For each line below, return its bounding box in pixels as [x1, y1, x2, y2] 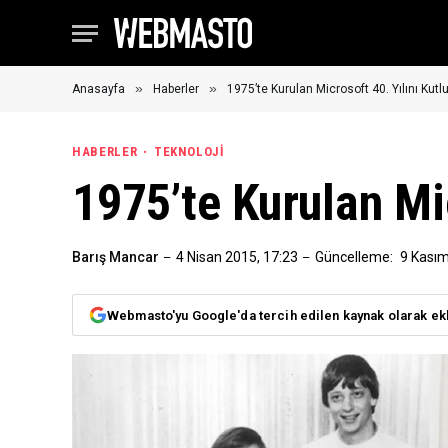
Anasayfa [72, 82, 125, 96]
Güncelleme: [315, 249, 393, 265]
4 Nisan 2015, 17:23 [176, 249, 298, 265]
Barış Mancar [72, 249, 159, 265]
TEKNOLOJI [153, 144, 225, 159]
